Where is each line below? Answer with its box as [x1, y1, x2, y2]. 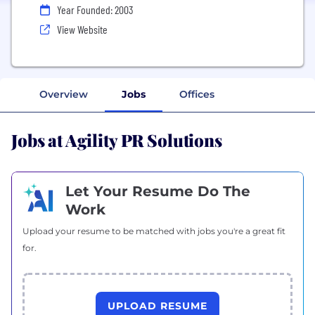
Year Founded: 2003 [57, 3, 134, 16]
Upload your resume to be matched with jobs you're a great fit [22, 225, 285, 236]
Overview [39, 87, 88, 101]
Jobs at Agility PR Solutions [11, 127, 222, 151]
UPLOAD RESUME [108, 299, 207, 312]
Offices [179, 87, 214, 101]
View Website [57, 22, 108, 36]
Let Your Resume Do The [65, 182, 250, 200]
